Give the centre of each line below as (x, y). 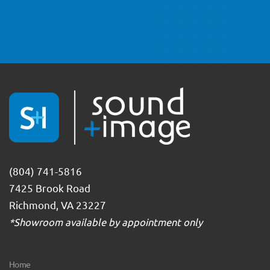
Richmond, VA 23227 (58, 204)
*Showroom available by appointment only (106, 221)
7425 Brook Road (50, 187)
